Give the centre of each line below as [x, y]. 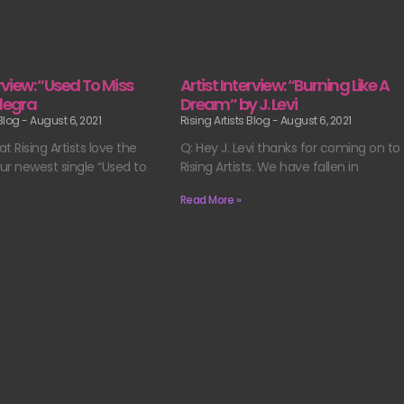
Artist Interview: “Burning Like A [284, 86]
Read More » [211, 200]
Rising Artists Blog [226, 121]
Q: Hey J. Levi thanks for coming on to [290, 148]
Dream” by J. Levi [239, 105]
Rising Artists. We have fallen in [269, 167]
